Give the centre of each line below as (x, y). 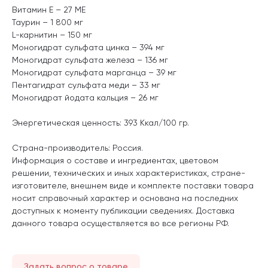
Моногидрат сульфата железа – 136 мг (90, 60)
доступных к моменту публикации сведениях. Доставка (123, 210)
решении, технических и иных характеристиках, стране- (129, 173)
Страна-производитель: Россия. (77, 147)
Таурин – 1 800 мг (48, 22)
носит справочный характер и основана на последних (125, 198)
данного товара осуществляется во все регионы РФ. (121, 223)
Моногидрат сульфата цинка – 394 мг (88, 47)
